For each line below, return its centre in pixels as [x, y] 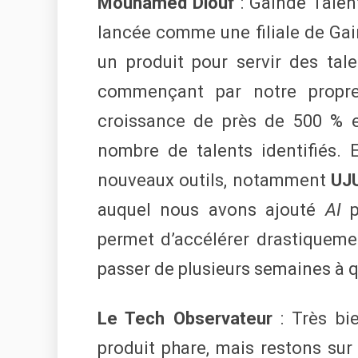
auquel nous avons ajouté [211, 210]
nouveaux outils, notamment [215, 181]
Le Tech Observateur [185, 319]
